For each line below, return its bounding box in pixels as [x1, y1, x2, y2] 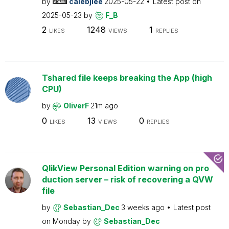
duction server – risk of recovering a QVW [41, 174, 213, 185]
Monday [52, 216, 82, 225]
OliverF [63, 101, 90, 110]
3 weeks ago [121, 202, 167, 212]
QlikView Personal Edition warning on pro [41, 163, 209, 173]
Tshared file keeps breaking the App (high [41, 73, 212, 83]
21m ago [90, 101, 118, 110]
